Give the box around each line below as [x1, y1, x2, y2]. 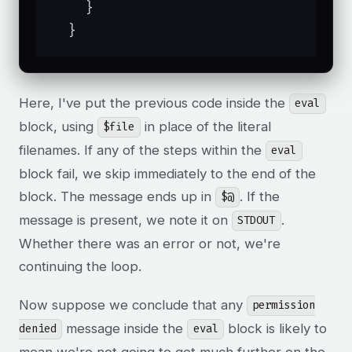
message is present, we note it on [19, 211, 232, 228]
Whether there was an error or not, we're [19, 235, 280, 251]
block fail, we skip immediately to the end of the [19, 165, 316, 181]
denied [19, 321, 57, 337]
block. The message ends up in [19, 188, 215, 204]
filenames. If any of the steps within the [19, 141, 266, 158]
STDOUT [237, 213, 276, 229]
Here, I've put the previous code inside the [19, 94, 289, 111]
